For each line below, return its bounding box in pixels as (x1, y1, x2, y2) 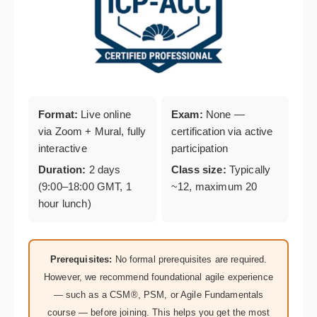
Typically (226, 163, 271, 175)
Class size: (171, 163, 226, 175)
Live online (78, 108, 131, 120)
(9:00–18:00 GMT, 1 (38, 180, 132, 192)
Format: (38, 108, 79, 120)
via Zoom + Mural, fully (38, 125, 146, 137)
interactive (38, 142, 87, 154)
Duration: (38, 163, 86, 175)
